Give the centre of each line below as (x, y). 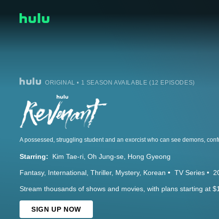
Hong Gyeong (149, 157)
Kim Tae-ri (68, 157)
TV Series (190, 173)
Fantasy (32, 173)
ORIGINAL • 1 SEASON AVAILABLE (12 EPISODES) (120, 83)
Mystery (127, 173)
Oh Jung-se (106, 157)
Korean (154, 173)
